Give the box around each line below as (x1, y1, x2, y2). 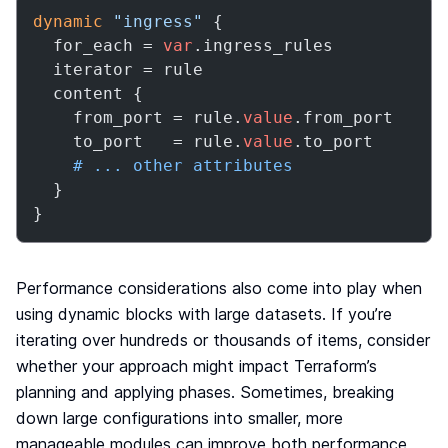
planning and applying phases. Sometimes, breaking (16, 382, 394, 402)
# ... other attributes (73, 156, 293, 175)
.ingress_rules (193, 36, 333, 55)
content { (33, 84, 143, 103)
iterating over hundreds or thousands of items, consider (16, 330, 430, 350)
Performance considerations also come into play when (16, 278, 422, 298)
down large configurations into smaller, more (16, 408, 343, 428)
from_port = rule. (33, 108, 243, 127)
